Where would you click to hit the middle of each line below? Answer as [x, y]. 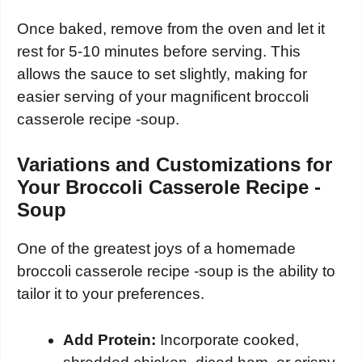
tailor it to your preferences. [111, 294]
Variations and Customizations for [175, 165]
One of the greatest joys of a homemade [156, 249]
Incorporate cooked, [227, 339]
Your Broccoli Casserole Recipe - [169, 187]
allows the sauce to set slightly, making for [162, 74]
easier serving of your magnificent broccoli [163, 96]
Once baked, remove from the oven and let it [171, 28]
